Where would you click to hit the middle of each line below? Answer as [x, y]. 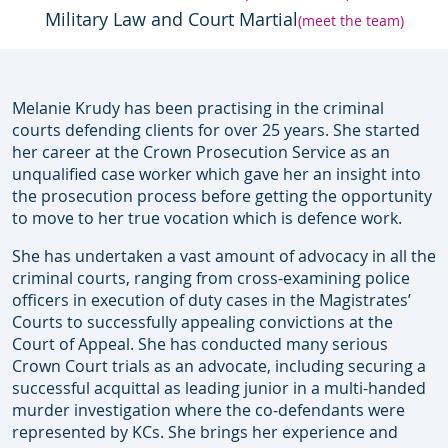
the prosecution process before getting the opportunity [222, 196]
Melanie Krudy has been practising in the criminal [198, 108]
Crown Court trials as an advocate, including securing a [219, 366]
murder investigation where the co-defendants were [208, 410]
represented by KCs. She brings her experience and [205, 432]
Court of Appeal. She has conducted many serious [200, 344]
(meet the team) [350, 21]
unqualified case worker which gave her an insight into [216, 174]
